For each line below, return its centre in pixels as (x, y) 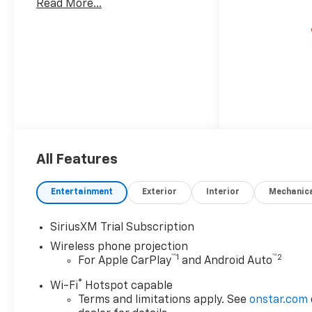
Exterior (160, 193)
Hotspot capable (128, 287)
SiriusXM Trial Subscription (123, 228)
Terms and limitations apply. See (164, 301)
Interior (223, 193)
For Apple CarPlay (125, 262)
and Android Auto (226, 262)
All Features (77, 160)
